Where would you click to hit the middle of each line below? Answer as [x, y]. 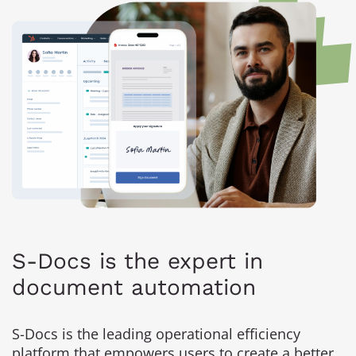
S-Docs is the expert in [137, 261]
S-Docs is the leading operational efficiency [156, 333]
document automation [134, 287]
